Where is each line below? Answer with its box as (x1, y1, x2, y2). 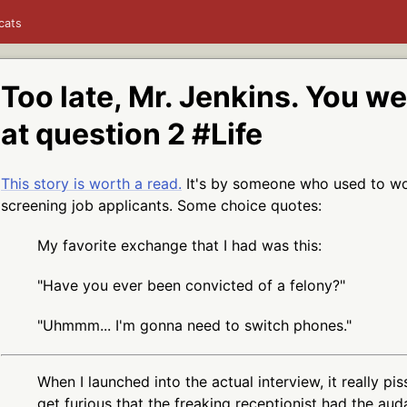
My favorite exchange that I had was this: (37, 235, 322, 254)
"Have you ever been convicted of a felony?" (37, 275, 345, 294)
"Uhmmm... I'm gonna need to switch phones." (37, 315, 352, 334)
